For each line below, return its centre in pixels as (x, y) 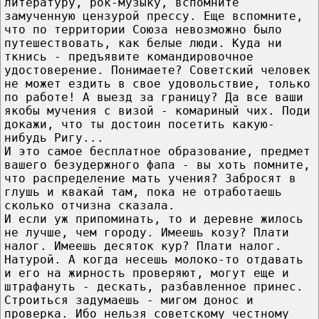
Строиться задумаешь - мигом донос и (129, 300)
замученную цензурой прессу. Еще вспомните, (154, 16)
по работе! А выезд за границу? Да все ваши (154, 97)
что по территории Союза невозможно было (143, 29)
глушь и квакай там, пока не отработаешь (143, 192)
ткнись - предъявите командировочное (129, 56)
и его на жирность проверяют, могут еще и (147, 273)
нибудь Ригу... (54, 137)
